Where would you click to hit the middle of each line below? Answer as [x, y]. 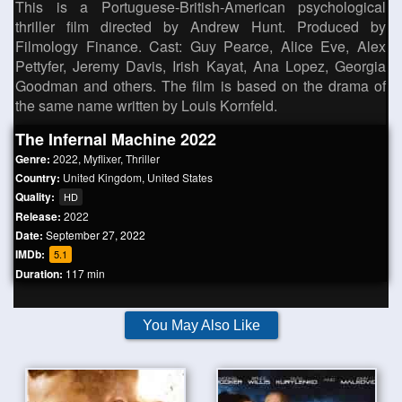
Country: [39, 178]
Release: [39, 216]
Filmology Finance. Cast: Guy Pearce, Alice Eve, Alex [201, 46]
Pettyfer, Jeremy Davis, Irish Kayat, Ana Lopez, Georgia [201, 66]
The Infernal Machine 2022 [116, 139]
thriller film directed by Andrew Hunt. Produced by [201, 26]
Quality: [36, 197]
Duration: [39, 274]
